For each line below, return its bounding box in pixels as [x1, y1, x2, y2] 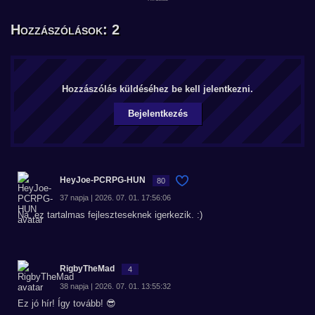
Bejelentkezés [127, 108, 188, 119]
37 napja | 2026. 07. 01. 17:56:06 [60, 193, 171, 202]
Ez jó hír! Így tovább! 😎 [18, 298, 116, 309]
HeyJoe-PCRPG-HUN [60, 175, 146, 185]
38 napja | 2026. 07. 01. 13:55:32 [60, 282, 171, 290]
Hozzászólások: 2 [11, 22, 120, 37]
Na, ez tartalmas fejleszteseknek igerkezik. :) [18, 210, 202, 220]
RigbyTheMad [60, 264, 115, 274]
